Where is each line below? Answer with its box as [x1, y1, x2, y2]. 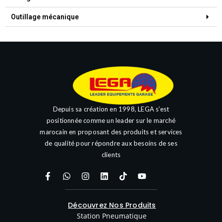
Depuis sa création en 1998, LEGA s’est [53, 105, 169, 113]
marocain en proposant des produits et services [40, 128, 182, 136]
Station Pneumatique [77, 211, 147, 221]
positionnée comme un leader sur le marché [46, 116, 176, 125]
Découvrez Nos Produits [68, 200, 156, 211]
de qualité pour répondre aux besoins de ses [45, 139, 177, 148]
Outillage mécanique [11, 13, 79, 21]
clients [101, 151, 121, 159]
